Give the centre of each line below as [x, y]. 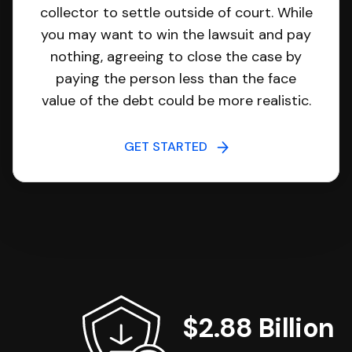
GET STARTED [170, 147]
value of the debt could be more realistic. [176, 101]
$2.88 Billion [258, 328]
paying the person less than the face [176, 79]
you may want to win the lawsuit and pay [176, 35]
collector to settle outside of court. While [176, 13]
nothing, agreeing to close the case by [176, 57]
